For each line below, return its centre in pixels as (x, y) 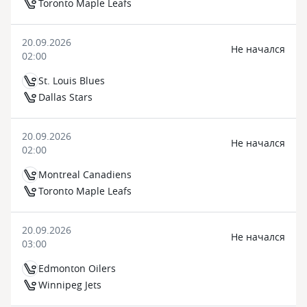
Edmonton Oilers (77, 268)
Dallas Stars (65, 97)
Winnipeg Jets (70, 285)
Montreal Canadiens (85, 174)
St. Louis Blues (72, 81)
